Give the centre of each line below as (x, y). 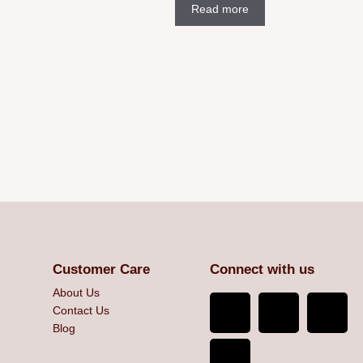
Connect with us (262, 270)
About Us (76, 293)
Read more (220, 9)
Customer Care (101, 270)
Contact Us (81, 311)
